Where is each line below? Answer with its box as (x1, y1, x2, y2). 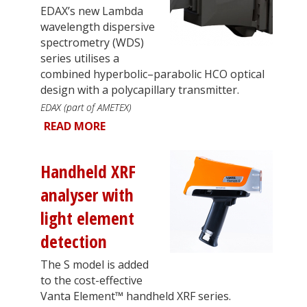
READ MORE (44, 118, 106, 134)
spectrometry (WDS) (40, 34, 144, 50)
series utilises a (40, 50, 119, 66)
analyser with (40, 182, 134, 207)
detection (40, 229, 107, 254)
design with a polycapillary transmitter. (40, 82, 239, 97)
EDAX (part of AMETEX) (40, 100, 132, 114)
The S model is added (40, 256, 149, 272)
